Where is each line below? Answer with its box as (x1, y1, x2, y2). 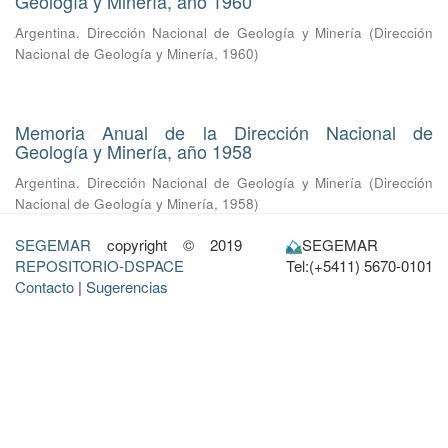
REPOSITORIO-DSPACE (15, 255, 184, 276)
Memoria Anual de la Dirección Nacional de (15, 119, 433, 145)
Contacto (15, 276, 74, 297)
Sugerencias (86, 276, 168, 297)
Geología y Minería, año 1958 (15, 138, 252, 164)
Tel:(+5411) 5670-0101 (285, 255, 433, 277)
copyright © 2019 (91, 234, 247, 255)
